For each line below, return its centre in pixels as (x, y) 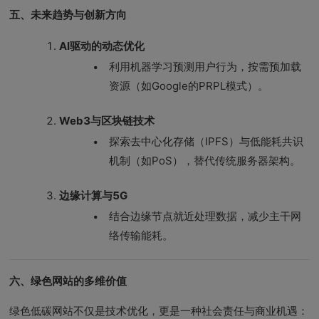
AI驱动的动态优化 (102, 46)
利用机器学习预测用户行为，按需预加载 (205, 67)
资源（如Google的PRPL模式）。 (189, 86)
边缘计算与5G (94, 195)
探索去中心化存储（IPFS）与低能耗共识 (206, 141)
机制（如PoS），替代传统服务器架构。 (205, 161)
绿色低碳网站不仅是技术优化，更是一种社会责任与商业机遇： (159, 311)
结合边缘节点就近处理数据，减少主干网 (205, 216)
